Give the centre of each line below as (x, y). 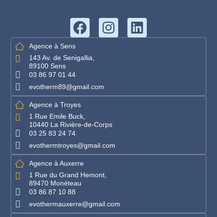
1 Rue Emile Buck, (57, 116)
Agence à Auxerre (57, 163)
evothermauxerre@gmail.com (75, 204)
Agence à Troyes (55, 105)
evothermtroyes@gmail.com (72, 146)
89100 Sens (48, 66)
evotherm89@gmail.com (67, 87)
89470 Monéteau (55, 183)
